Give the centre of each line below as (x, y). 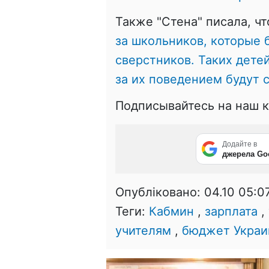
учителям (143, 231)
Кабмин (171, 212)
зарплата (231, 212)
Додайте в (240, 144)
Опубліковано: (160, 192)
